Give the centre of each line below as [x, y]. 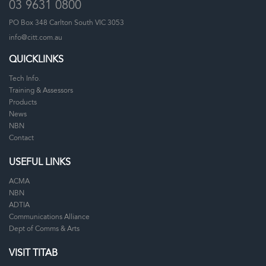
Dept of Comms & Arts [44, 229]
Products [23, 102]
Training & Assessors [41, 91]
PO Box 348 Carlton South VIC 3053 [66, 23]
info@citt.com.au [36, 38]
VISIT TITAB [33, 253]
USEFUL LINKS [40, 162]
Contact [21, 138]
